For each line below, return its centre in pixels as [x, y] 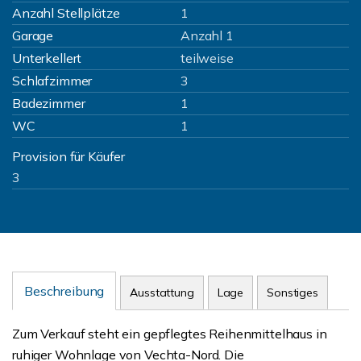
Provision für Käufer [69, 156]
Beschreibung [64, 291]
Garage [33, 35]
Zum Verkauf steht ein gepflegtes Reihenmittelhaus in [170, 334]
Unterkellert [47, 58]
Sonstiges [293, 293]
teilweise [207, 58]
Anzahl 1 [207, 35]
